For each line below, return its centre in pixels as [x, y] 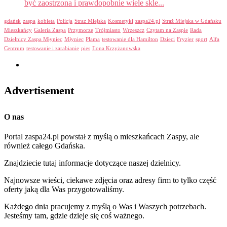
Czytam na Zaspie [167, 30]
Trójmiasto [108, 30]
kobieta [46, 21]
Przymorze [81, 30]
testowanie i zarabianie [53, 49]
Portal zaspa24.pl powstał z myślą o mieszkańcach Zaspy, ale [102, 136]
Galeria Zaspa [50, 30]
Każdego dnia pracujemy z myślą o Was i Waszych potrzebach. [105, 206]
